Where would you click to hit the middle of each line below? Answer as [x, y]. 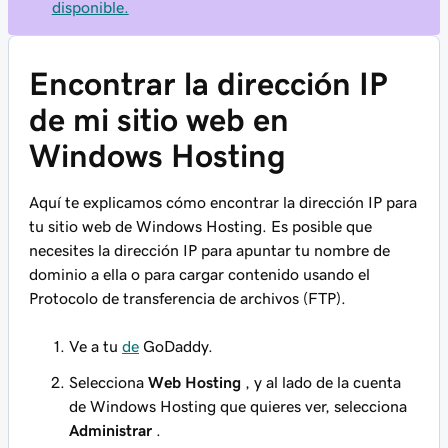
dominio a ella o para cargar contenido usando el [199, 274]
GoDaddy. [176, 346]
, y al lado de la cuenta [321, 382]
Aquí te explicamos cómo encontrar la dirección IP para [223, 202]
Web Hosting [194, 382]
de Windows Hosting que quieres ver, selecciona [238, 406]
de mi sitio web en [159, 120]
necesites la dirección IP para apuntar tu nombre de [209, 250]
